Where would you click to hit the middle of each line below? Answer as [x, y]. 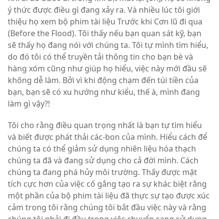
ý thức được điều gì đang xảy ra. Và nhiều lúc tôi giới [104, 10]
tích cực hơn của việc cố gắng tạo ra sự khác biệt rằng [107, 184]
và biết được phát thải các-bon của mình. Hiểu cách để [108, 137]
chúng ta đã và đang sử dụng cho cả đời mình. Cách [103, 160]
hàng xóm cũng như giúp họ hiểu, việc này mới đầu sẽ [107, 68]
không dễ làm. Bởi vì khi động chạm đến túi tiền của [103, 80]
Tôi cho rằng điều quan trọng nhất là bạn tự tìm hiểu [105, 125]
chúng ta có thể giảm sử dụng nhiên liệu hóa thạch [102, 149]
